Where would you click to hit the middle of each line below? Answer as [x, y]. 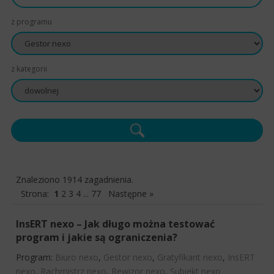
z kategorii [29, 68]
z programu [31, 21]
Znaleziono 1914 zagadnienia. [75, 179]
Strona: [37, 193]
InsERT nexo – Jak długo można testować [115, 224]
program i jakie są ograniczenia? [97, 237]
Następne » [131, 193]
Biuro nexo [77, 257]
